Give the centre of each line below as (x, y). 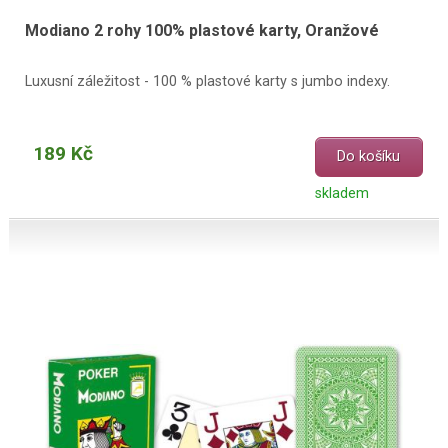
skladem (341, 193)
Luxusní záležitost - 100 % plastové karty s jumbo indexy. (207, 81)
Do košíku (369, 157)
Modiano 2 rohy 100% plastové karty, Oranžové (201, 31)
